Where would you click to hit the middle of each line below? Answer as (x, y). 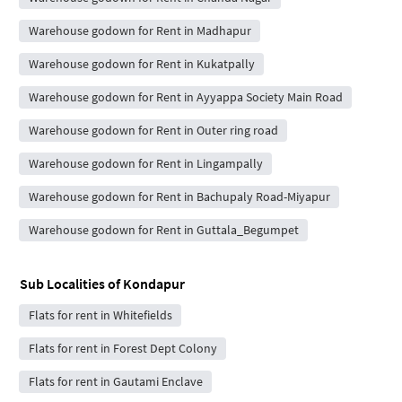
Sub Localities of (71, 284)
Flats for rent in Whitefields (100, 315)
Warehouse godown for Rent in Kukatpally (141, 64)
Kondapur (154, 284)
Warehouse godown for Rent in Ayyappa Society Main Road (185, 97)
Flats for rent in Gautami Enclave (115, 382)
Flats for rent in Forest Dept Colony (122, 349)
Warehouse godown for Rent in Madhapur (140, 31)
